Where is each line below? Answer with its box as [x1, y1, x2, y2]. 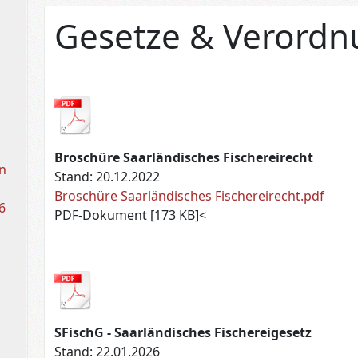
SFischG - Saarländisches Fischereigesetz [54, 324, 312, 342]
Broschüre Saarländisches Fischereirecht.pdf [54, 187, 325, 205]
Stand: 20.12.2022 [54, 168, 161, 186]
